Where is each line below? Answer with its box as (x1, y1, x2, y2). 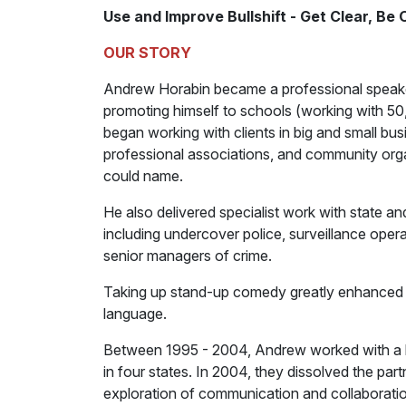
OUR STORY (103, 43, 191, 63)
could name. (103, 167, 183, 186)
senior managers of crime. (103, 246, 272, 266)
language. (103, 304, 167, 324)
